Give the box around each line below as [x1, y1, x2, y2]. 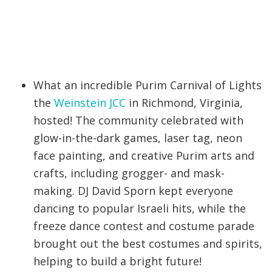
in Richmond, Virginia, [126, 95, 243, 110]
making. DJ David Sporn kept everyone [33, 183, 233, 199]
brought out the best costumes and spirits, [33, 236, 262, 251]
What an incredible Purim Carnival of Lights [33, 78, 262, 93]
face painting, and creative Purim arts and [33, 148, 254, 163]
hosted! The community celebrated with [33, 113, 243, 128]
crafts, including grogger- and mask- [33, 166, 225, 181]
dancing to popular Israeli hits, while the [33, 201, 246, 216]
